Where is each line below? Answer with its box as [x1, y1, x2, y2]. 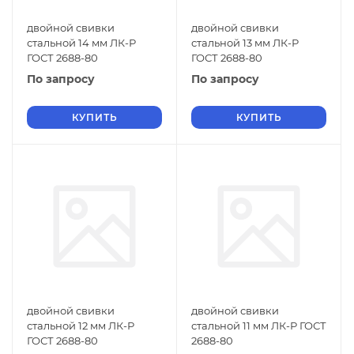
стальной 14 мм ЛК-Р [27, 36, 136, 49]
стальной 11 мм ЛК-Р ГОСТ [191, 319, 326, 332]
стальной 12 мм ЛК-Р [27, 319, 134, 332]
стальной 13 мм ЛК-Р [191, 36, 299, 49]
